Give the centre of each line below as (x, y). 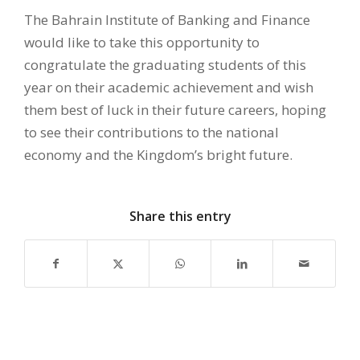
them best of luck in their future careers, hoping (175, 109)
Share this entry (180, 217)
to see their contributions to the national (151, 132)
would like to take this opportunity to (142, 42)
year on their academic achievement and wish (169, 87)
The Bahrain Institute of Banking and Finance (167, 19)
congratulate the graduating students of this (165, 64)
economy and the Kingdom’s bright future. (158, 154)
